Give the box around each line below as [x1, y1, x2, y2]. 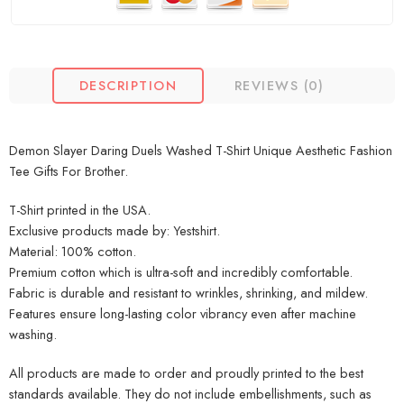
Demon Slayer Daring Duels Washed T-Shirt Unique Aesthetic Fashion [9, 141, 392, 161]
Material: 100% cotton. [9, 242, 136, 262]
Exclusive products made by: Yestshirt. [9, 221, 220, 241]
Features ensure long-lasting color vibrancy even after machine [9, 304, 356, 324]
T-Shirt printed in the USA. [9, 200, 151, 220]
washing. [9, 325, 57, 344]
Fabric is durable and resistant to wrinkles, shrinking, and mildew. [9, 283, 368, 303]
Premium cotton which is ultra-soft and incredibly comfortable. [9, 262, 353, 282]
